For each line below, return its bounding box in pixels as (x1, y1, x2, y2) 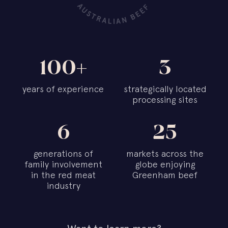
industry (46, 180, 80, 191)
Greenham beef (132, 169, 197, 180)
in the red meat (31, 169, 96, 180)
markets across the (126, 148, 204, 159)
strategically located (123, 83, 207, 94)
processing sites (132, 94, 197, 105)
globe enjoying (135, 159, 195, 169)
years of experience (22, 83, 104, 94)
